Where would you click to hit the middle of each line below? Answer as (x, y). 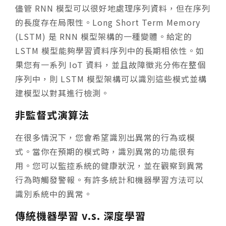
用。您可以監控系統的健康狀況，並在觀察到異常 (109, 165)
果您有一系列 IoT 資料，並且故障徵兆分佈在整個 (110, 64)
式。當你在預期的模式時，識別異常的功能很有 (105, 151)
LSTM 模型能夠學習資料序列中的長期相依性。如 (110, 50)
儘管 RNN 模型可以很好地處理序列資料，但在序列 (113, 8)
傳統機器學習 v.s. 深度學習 (80, 215)
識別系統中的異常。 (54, 193)
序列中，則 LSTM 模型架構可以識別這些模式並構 (111, 78)
